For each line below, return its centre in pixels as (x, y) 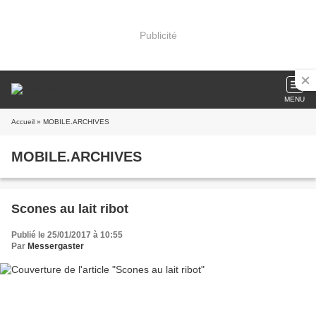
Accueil (23, 122)
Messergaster (56, 246)
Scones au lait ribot (70, 209)
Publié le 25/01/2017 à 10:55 (67, 235)
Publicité (158, 35)
